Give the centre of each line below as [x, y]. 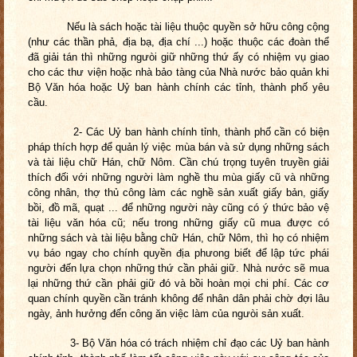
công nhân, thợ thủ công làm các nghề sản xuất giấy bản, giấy [178, 193]
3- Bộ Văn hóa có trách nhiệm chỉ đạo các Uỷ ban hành [178, 343]
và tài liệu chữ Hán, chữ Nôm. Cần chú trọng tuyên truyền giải [178, 163]
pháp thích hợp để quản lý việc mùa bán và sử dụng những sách [178, 147]
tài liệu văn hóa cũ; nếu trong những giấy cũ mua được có [178, 223]
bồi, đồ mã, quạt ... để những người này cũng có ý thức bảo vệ [178, 208]
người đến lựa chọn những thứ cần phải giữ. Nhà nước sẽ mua [178, 269]
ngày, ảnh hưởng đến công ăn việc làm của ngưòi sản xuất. [166, 314]
